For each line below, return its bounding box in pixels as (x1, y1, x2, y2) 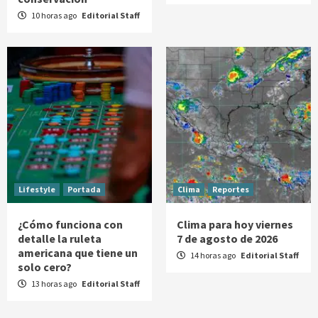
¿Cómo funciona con (18, 216, 123, 231)
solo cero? (18, 259, 72, 274)
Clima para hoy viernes (177, 216, 293, 231)
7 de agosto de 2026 (177, 231, 278, 246)
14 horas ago (189, 249, 237, 261)
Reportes (212, 183, 249, 194)
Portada (67, 183, 101, 194)
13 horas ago (30, 278, 78, 289)
